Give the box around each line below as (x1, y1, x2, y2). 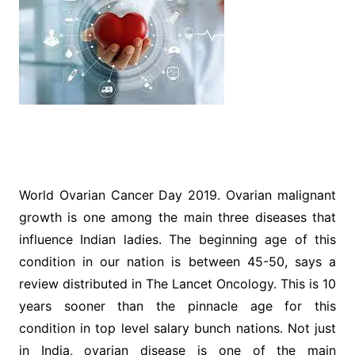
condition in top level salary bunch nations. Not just (18, 320, 337, 336)
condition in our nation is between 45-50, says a (18, 254, 337, 269)
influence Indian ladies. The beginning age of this (18, 231, 337, 247)
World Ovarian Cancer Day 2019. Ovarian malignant (18, 187, 337, 203)
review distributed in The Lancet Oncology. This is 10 (18, 276, 337, 292)
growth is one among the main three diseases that (18, 209, 337, 225)
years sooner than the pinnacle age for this (18, 298, 337, 314)
